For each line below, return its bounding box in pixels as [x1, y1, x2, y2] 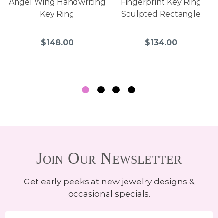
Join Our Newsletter [36, 149, 182, 167]
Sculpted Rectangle [121, 9, 201, 19]
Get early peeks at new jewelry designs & [23, 177, 195, 187]
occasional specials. [68, 189, 150, 199]
